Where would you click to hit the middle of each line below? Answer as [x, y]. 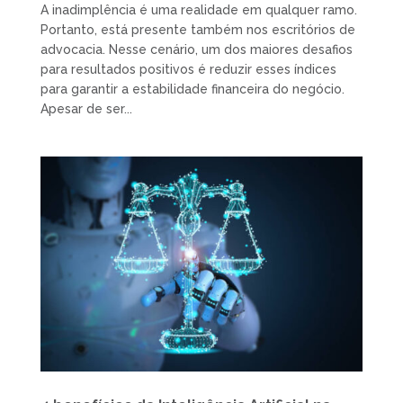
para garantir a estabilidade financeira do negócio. [192, 89]
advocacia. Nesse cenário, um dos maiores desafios [196, 49]
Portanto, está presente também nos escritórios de [197, 29]
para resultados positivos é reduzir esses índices [188, 69]
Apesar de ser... [86, 108]
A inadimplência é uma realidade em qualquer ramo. [198, 9]
